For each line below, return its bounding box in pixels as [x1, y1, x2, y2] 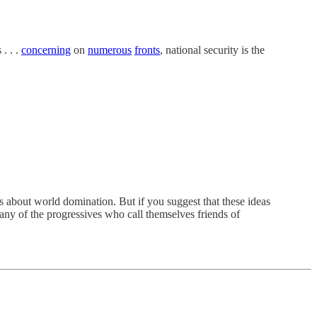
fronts [134, 44, 160, 57]
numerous [88, 44, 132, 57]
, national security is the [160, 44, 265, 57]
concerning [21, 44, 71, 57]
